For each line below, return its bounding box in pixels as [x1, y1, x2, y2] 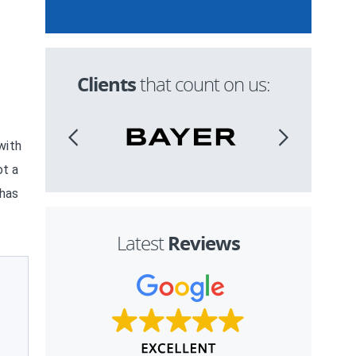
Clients [77, 71, 136, 98]
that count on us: [136, 72, 270, 97]
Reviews [168, 230, 240, 257]
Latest [117, 230, 168, 256]
